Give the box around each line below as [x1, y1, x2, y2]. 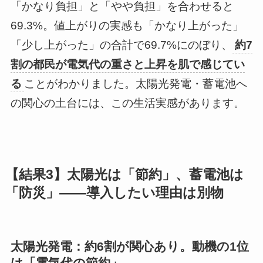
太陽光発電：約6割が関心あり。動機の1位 [10, 240, 249, 254]
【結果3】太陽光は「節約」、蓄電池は [5, 167, 244, 183]
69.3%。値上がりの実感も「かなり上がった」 [10, 19, 244, 32]
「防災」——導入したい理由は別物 [5, 186, 224, 201]
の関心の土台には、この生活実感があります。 [10, 96, 245, 109]
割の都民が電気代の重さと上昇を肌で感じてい [10, 58, 245, 70]
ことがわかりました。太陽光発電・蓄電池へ [23, 77, 247, 90]
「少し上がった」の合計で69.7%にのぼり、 [10, 38, 232, 51]
